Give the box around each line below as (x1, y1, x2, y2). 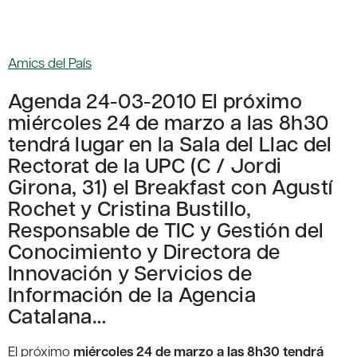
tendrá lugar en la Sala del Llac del (8, 129, 332, 158)
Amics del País (8, 53, 92, 72)
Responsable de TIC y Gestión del (8, 215, 324, 244)
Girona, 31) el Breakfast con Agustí (8, 172, 333, 201)
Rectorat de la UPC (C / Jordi (8, 151, 282, 179)
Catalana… (8, 301, 106, 330)
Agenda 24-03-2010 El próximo (8, 86, 302, 115)
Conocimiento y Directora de (8, 237, 280, 265)
